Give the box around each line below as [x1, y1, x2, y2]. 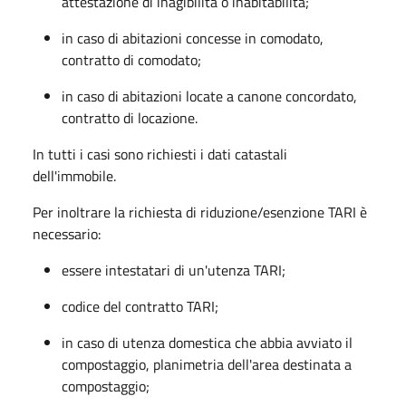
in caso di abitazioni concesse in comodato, [62, 27, 324, 49]
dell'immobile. [33, 165, 116, 187]
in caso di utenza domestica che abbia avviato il [62, 332, 353, 353]
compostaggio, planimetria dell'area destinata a [62, 353, 352, 375]
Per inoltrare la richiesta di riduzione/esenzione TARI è [33, 201, 367, 223]
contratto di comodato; [62, 49, 201, 71]
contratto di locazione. [62, 107, 198, 129]
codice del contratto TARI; [62, 295, 218, 317]
